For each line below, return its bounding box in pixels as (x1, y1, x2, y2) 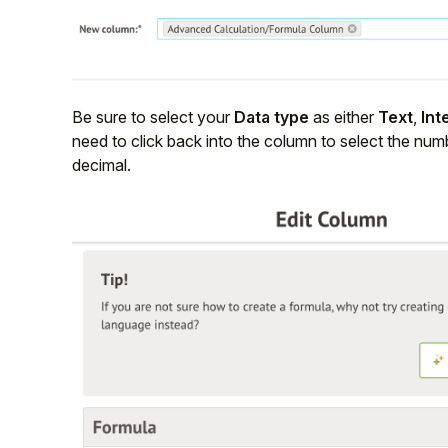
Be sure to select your (72, 106, 234, 127)
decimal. (72, 154, 131, 175)
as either (309, 106, 378, 127)
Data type (234, 106, 309, 127)
